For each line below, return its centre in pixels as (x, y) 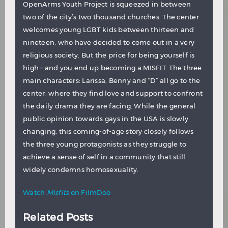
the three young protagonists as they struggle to (105, 144)
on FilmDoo (90, 193)
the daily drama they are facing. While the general (109, 106)
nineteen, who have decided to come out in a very (109, 42)
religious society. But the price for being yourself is (109, 55)
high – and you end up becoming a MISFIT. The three (112, 68)
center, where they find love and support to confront (113, 93)
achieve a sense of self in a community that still (104, 157)
